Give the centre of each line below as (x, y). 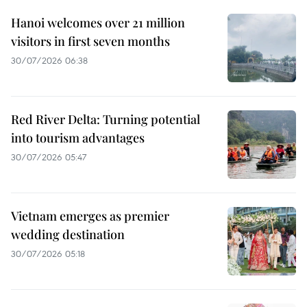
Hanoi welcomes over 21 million (98, 22)
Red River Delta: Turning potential (106, 119)
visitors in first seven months (90, 41)
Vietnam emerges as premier (90, 216)
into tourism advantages (78, 137)
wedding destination (68, 234)
